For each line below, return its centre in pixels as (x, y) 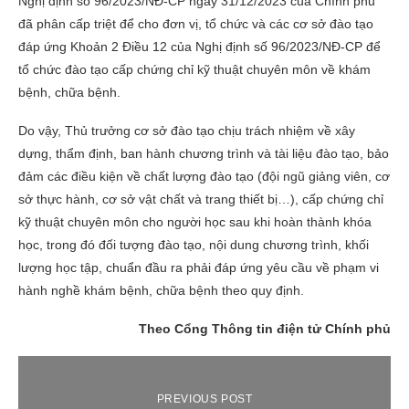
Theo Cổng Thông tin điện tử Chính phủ (265, 328)
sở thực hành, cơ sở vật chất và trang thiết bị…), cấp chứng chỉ (201, 199)
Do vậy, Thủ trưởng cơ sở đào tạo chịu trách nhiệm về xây (187, 130)
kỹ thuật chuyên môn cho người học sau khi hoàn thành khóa (195, 221)
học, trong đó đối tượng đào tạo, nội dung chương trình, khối (194, 244)
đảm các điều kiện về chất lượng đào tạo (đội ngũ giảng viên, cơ (204, 176)
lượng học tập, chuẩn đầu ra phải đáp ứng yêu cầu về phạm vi (199, 267)
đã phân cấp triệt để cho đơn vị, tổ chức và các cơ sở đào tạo (196, 23)
